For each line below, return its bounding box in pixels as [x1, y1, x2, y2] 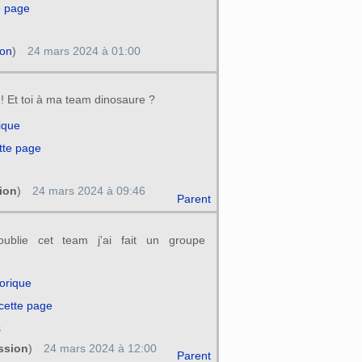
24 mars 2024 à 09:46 [32, 184, 145, 198]
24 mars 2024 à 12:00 [43, 341, 157, 355]
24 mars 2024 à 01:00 [27, 44, 141, 58]
